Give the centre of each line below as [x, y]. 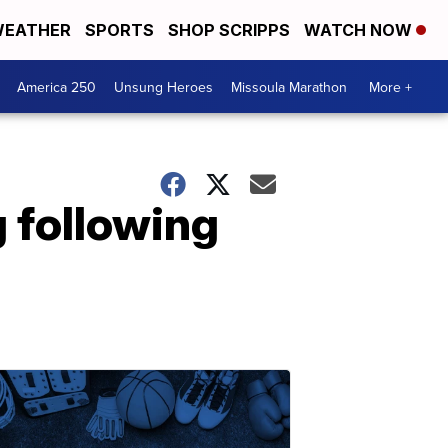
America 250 [56, 86]
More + [390, 86]
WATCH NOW [360, 30]
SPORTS [119, 30]
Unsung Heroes [163, 86]
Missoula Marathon [289, 86]
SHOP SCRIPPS [229, 30]
